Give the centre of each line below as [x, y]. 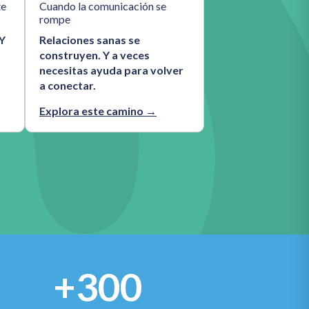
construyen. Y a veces [94, 55]
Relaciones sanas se [90, 40]
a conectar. [68, 85]
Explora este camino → [98, 111]
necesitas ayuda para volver [111, 70]
